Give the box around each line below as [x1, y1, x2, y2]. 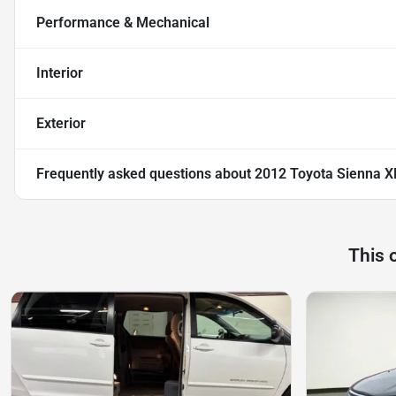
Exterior [36, 115, 86, 133]
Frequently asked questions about [36, 165, 255, 183]
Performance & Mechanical [36, 14, 209, 32]
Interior [36, 65, 83, 82]
